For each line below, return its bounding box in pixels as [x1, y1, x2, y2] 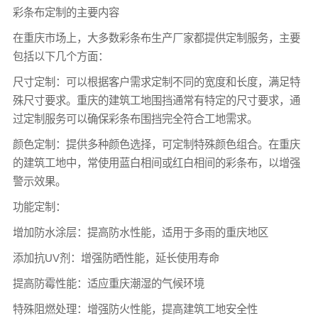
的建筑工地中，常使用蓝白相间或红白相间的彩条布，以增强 [12, 156, 300, 169]
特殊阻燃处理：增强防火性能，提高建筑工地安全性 [12, 302, 258, 315]
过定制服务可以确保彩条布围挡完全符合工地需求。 [12, 112, 258, 125]
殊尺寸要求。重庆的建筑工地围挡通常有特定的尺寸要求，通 [12, 94, 300, 106]
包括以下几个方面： [12, 50, 109, 62]
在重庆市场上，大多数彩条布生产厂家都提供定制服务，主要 [12, 31, 300, 44]
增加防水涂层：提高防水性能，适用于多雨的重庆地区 [12, 226, 268, 238]
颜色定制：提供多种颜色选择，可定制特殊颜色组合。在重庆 [12, 138, 300, 150]
